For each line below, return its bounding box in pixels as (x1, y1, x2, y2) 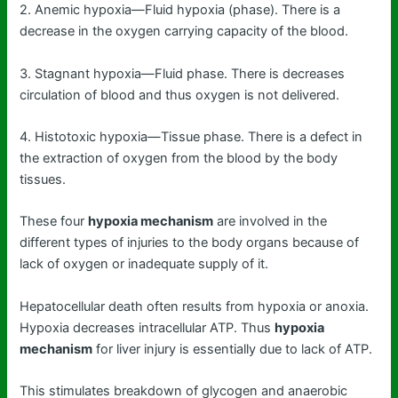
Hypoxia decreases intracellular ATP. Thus (20, 319, 275, 336)
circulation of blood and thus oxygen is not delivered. (20, 86, 340, 103)
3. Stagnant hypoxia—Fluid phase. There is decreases (20, 65, 346, 82)
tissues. (20, 171, 67, 187)
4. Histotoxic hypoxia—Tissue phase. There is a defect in (20, 128, 363, 145)
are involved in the (213, 213, 328, 230)
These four (20, 213, 89, 230)
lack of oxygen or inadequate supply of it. (20, 256, 269, 273)
